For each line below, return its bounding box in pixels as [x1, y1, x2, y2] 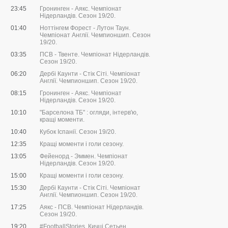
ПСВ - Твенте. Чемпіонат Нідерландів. [40, 51, 150, 59]
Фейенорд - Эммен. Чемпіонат [40, 153, 128, 160]
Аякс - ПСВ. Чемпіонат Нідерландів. [40, 204, 144, 211]
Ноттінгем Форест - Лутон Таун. [40, 24, 130, 32]
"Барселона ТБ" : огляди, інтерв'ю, [40, 109, 138, 117]
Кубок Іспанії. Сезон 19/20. [40, 128, 116, 136]
